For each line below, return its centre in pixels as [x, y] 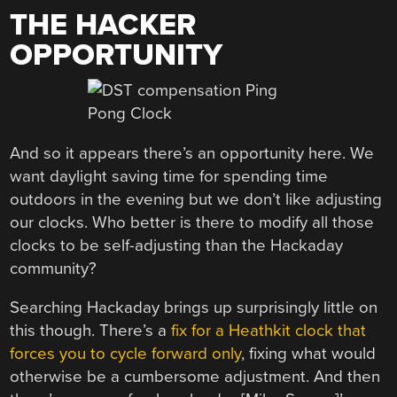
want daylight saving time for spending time [169, 176]
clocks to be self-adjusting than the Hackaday [177, 245]
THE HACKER [103, 25]
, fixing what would [309, 354]
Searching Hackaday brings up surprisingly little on [194, 308]
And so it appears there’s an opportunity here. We [192, 153]
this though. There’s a [91, 331]
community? [54, 268]
